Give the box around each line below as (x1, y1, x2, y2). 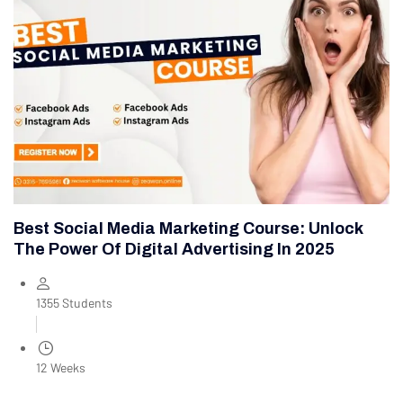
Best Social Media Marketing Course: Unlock (13, 219, 363, 238)
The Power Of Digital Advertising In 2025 (13, 240, 335, 259)
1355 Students (36, 295, 112, 311)
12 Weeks (36, 360, 85, 376)
